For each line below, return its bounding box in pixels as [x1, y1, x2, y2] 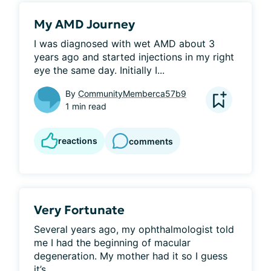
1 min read [65, 101, 106, 111]
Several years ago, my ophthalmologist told [34, 223, 234, 235]
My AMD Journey [34, 16, 135, 32]
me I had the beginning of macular [34, 237, 191, 249]
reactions [58, 135, 97, 146]
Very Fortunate [34, 202, 125, 218]
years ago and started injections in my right [34, 51, 234, 63]
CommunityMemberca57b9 [78, 88, 186, 99]
